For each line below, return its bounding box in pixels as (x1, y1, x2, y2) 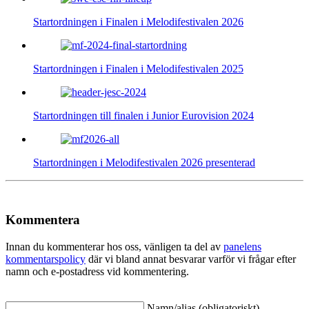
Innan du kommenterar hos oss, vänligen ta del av (6, 240, 223, 252)
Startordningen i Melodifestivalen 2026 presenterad (33, 157, 255, 169)
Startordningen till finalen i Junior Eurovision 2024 (33, 110, 254, 122)
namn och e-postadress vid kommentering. (6, 265, 189, 277)
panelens (223, 240, 261, 252)
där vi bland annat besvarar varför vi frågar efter (86, 252, 296, 265)
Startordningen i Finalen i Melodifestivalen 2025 (33, 63, 243, 75)
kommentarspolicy (6, 252, 86, 265)
